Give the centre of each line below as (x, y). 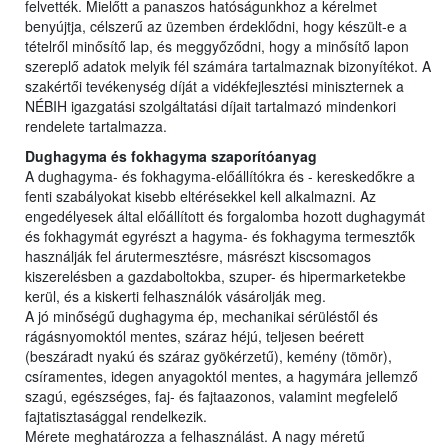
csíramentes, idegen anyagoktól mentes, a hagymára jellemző (221, 376)
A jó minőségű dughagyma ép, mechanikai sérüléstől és (201, 316)
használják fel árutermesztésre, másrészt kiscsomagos (198, 256)
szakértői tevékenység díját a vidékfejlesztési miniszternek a (214, 86)
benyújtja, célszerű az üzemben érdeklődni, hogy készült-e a (216, 26)
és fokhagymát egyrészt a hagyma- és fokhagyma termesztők (220, 236)
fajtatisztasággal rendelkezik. (116, 416)
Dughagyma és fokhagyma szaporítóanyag (171, 156)
